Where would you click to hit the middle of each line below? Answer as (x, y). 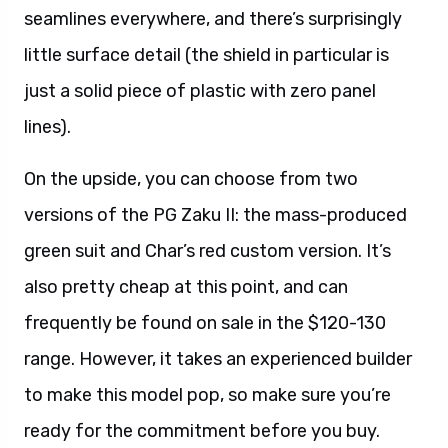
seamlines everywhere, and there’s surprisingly (213, 18)
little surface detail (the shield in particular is (206, 54)
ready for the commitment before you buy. (202, 430)
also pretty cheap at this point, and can (186, 286)
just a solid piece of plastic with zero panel (200, 90)
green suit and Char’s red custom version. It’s (207, 250)
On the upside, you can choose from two (191, 178)
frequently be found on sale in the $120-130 (205, 322)
